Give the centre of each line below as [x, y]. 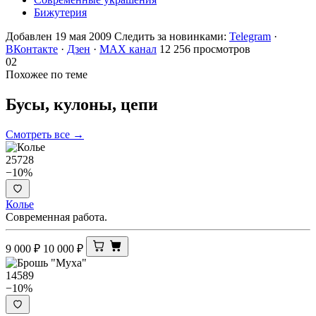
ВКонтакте [32, 49]
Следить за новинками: [172, 36]
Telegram [250, 36]
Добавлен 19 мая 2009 [59, 36]
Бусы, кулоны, [63, 104]
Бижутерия [60, 12]
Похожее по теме [47, 74]
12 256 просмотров [205, 49]
